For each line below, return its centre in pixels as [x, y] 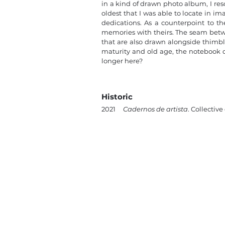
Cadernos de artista [155, 109]
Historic [117, 97]
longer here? [122, 61]
